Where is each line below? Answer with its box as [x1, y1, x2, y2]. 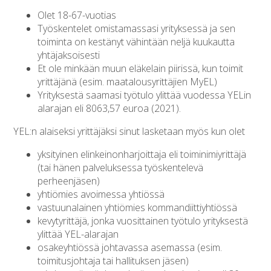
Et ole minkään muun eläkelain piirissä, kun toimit [38, 61, 244, 75]
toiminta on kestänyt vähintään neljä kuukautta [38, 34, 235, 48]
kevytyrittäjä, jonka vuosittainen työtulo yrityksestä [38, 214, 249, 227]
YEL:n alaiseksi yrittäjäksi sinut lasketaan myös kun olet [13, 124, 246, 138]
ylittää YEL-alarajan [38, 227, 119, 241]
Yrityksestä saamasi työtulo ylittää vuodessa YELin [38, 88, 252, 102]
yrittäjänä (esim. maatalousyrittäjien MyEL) [38, 74, 218, 88]
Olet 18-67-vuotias [38, 8, 117, 22]
